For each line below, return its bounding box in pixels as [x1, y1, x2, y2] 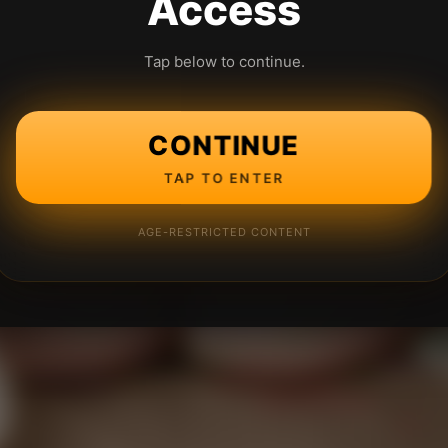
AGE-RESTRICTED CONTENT [137, 225, 311, 239]
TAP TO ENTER [164, 169, 284, 186]
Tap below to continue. [143, 52, 305, 71]
